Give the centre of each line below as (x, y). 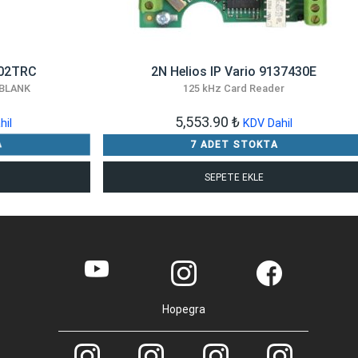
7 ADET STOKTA (234, 144)
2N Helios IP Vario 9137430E (234, 71)
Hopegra (183, 310)
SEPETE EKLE (234, 177)
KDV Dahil (268, 123)
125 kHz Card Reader (234, 88)
